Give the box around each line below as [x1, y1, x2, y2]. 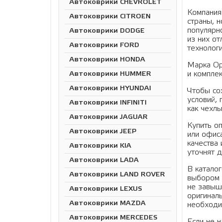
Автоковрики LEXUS [69, 186, 142, 192]
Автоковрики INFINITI [69, 100, 147, 106]
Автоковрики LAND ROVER [69, 171, 165, 178]
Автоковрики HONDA [69, 56, 145, 63]
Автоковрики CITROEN [69, 13, 151, 20]
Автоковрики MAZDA [69, 200, 146, 207]
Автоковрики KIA [69, 143, 131, 149]
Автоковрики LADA [69, 157, 139, 164]
